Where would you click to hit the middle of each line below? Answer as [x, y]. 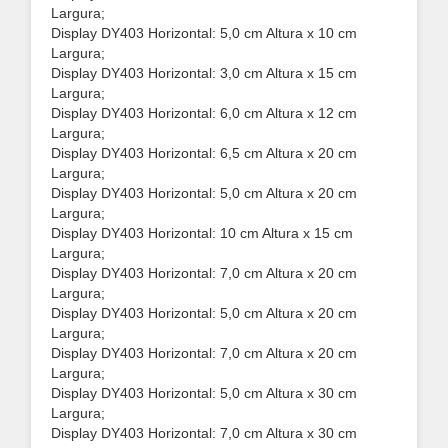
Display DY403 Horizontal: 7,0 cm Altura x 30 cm [204, 433]
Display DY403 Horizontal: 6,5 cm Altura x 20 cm [204, 153]
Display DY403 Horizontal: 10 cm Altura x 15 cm [202, 233]
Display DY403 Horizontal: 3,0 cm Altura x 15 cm [204, 73]
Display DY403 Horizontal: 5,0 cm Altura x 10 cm [204, 33]
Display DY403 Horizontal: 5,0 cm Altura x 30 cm [204, 393]
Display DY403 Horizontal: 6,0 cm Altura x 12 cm [204, 113]
